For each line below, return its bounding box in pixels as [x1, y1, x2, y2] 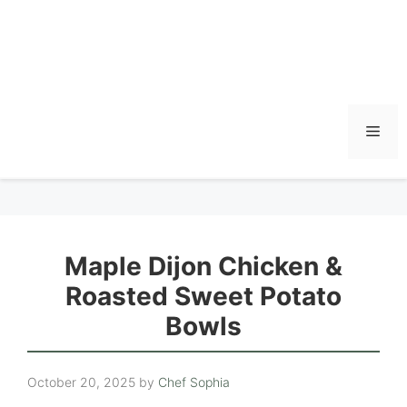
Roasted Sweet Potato [65, 281, 342, 312]
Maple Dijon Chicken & [65, 251, 342, 282]
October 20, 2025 [27, 374, 135, 390]
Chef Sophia [158, 374, 230, 390]
